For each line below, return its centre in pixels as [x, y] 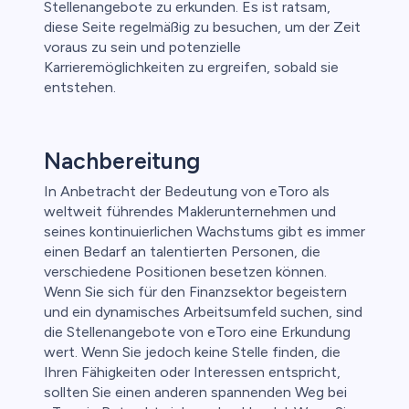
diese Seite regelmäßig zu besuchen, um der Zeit [202, 27]
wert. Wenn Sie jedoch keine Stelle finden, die [192, 352]
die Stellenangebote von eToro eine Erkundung [197, 332]
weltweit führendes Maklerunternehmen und [190, 212]
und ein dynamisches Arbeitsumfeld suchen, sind [203, 312]
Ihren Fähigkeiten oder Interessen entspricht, [192, 372]
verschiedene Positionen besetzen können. [185, 272]
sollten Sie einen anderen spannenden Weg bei [195, 393]
